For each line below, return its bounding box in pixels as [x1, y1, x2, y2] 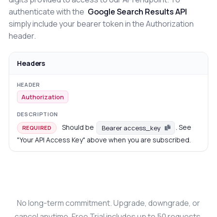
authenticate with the [8, 6, 86, 17]
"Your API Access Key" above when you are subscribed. [16, 135, 191, 145]
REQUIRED [22, 124, 52, 131]
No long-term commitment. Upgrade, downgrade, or [17, 198, 200, 209]
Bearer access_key [102, 124, 161, 133]
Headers [16, 59, 46, 68]
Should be [62, 122, 96, 132]
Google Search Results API [87, 6, 187, 17]
